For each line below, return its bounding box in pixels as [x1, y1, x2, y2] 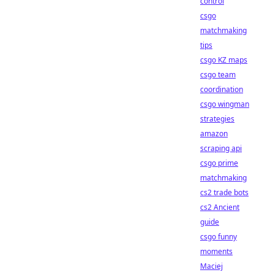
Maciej [200, 261, 223, 271]
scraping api [200, 143, 242, 153]
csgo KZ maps [200, 55, 247, 65]
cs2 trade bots [200, 187, 249, 198]
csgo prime [200, 158, 238, 168]
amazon [200, 128, 228, 139]
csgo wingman [200, 99, 249, 109]
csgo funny [200, 231, 237, 242]
